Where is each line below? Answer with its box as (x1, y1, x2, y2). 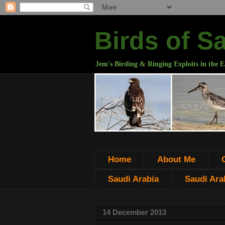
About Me (157, 155, 195, 165)
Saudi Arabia (107, 174, 159, 184)
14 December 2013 (102, 208, 166, 217)
